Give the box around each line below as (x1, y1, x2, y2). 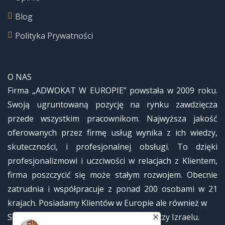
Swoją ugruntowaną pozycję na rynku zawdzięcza (8, 99, 217, 110)
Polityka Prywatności (15, 30, 93, 41)
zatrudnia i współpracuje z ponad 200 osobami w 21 (8, 183, 217, 194)
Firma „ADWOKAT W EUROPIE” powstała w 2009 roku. (8, 85, 217, 96)
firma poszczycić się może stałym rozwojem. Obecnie (8, 169, 217, 180)
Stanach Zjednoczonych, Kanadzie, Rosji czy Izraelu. (8, 211, 199, 222)
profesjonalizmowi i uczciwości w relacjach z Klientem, (8, 155, 217, 166)
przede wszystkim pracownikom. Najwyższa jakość (8, 113, 217, 124)
